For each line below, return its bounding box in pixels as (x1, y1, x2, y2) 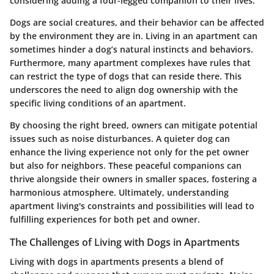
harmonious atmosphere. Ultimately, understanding (10, 186, 229, 198)
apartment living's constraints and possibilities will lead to (10, 199, 254, 212)
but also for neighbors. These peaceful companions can (10, 159, 242, 171)
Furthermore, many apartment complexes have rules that (10, 56, 251, 68)
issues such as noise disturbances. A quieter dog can (10, 132, 230, 144)
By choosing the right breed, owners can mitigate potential (10, 119, 257, 131)
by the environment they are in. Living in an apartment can (10, 29, 257, 42)
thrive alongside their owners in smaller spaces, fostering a (10, 172, 257, 185)
